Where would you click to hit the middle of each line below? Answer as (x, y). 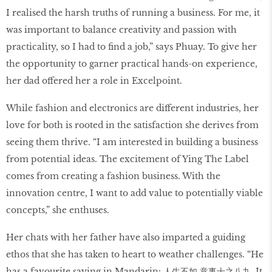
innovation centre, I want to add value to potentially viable (134, 193)
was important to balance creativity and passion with (121, 30)
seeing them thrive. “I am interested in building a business (132, 142)
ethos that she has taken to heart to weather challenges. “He (135, 254)
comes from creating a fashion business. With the (113, 176)
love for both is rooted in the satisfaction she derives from (132, 125)
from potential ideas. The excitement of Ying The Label (127, 159)
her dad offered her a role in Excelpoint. (94, 81)
